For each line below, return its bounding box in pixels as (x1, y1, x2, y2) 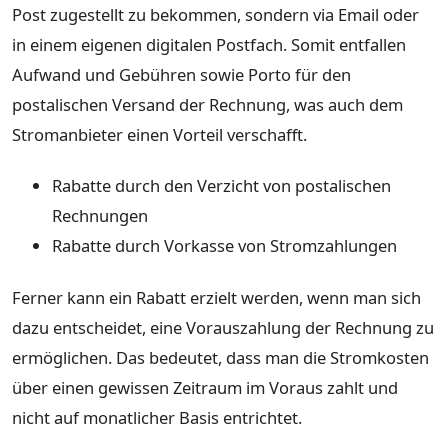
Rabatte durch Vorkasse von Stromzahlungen (52, 234, 397, 258)
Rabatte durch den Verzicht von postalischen (52, 174, 391, 198)
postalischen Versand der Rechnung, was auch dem (12, 92, 403, 116)
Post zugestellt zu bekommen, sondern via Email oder (12, 2, 419, 26)
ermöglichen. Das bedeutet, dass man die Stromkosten (12, 345, 429, 369)
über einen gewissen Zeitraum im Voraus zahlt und (12, 375, 398, 399)
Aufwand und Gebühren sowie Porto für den (12, 62, 351, 86)
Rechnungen (52, 204, 148, 228)
